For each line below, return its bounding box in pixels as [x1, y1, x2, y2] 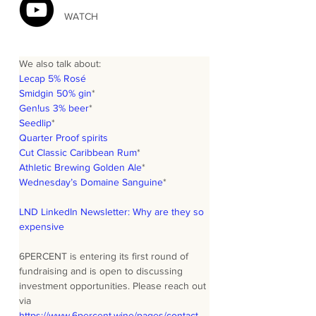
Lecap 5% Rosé [19, 73, 86, 84]
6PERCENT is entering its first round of [19, 250, 191, 262]
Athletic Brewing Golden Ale [19, 162, 142, 173]
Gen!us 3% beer [19, 102, 89, 114]
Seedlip [19, 117, 51, 128]
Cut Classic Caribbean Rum [19, 147, 137, 158]
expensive [19, 221, 64, 232]
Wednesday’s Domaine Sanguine [19, 176, 163, 188]
